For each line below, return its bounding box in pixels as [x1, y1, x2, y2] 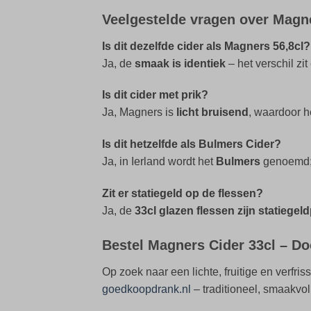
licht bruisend [176, 106, 249, 119]
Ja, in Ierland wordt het [102, 155, 216, 168]
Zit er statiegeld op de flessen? [102, 187, 263, 200]
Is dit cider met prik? [102, 89, 208, 101]
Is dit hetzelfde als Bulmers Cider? [102, 138, 281, 151]
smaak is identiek [135, 57, 226, 69]
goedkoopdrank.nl [102, 283, 191, 295]
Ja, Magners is [102, 106, 176, 119]
